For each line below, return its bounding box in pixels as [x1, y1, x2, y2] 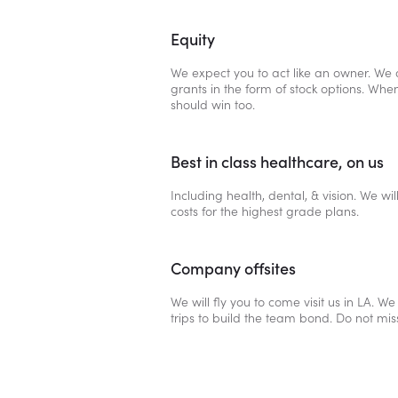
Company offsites [171, 259, 296, 280]
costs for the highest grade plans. [171, 203, 359, 220]
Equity [171, 29, 215, 51]
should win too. [171, 97, 255, 114]
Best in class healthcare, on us [171, 152, 384, 173]
